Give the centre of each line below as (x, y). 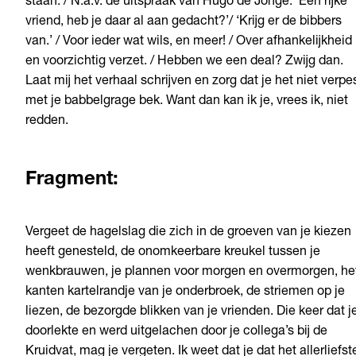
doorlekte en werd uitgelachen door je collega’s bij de (176, 333)
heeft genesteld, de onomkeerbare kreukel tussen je (173, 253)
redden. (47, 122)
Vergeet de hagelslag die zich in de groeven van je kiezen (188, 233)
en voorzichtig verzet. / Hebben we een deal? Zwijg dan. (184, 62)
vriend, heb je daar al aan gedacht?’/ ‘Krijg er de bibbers (184, 23)
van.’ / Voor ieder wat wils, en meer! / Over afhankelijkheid (189, 43)
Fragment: (72, 181)
